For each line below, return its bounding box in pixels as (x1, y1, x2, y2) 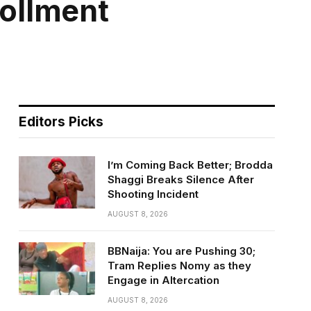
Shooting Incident (107, 187, 199, 201)
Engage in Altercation (107, 273, 219, 287)
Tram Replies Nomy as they (107, 258, 251, 272)
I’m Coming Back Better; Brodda (107, 158, 273, 171)
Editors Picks (18, 113, 103, 130)
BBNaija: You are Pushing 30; (107, 244, 255, 258)
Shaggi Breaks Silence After (107, 172, 254, 186)
